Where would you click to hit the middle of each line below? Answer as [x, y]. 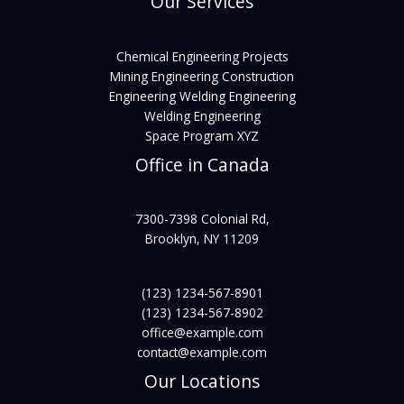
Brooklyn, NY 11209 [202, 239]
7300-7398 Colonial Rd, [202, 219]
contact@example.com [202, 353]
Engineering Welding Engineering [202, 96]
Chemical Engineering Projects [202, 56]
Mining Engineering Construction [202, 76]
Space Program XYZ [202, 135]
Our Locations [202, 382]
